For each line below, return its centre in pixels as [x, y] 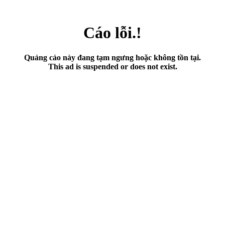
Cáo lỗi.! [113, 33]
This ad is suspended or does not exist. [113, 66]
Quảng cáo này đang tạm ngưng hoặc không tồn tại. [113, 57]
